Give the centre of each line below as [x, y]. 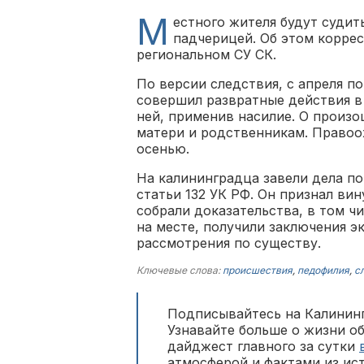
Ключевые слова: [180, 270]
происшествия [258, 270]
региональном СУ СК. [206, 54]
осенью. [163, 149]
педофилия [323, 270]
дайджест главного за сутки [263, 346]
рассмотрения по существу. [229, 243]
